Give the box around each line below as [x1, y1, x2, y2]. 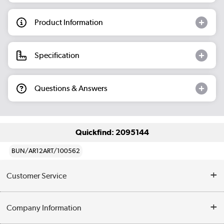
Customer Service [6, 170, 67, 180]
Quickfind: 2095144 [75, 127, 149, 137]
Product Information [34, 17, 103, 27]
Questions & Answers [34, 83, 107, 93]
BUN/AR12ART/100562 [11, 146, 80, 154]
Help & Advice [6, 197, 49, 207]
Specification [34, 50, 79, 60]
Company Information [6, 203, 82, 213]
